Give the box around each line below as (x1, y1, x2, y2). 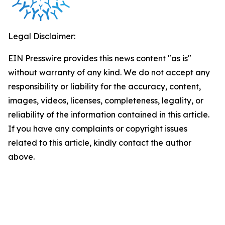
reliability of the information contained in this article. (8, 109, 209, 120)
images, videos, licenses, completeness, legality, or (8, 95, 203, 105)
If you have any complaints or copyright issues (8, 124, 187, 134)
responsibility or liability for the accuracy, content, (8, 81, 201, 91)
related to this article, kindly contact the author (8, 138, 191, 148)
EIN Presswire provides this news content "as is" (8, 53, 191, 63)
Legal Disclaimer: (8, 31, 75, 41)
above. (8, 152, 35, 162)
